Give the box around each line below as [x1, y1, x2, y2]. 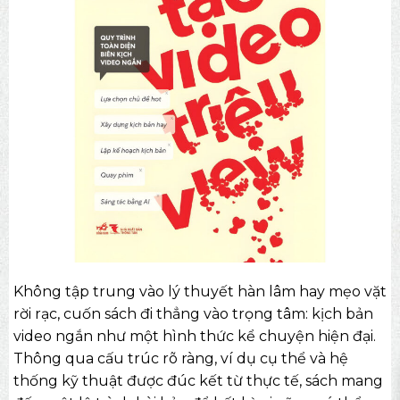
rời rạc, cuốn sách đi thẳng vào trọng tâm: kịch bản [12, 305, 373, 323]
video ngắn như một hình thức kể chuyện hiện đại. [12, 328, 376, 346]
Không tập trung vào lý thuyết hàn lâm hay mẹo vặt [12, 283, 387, 301]
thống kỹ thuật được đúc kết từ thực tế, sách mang [12, 372, 383, 390]
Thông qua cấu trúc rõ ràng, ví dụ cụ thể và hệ [12, 350, 348, 368]
